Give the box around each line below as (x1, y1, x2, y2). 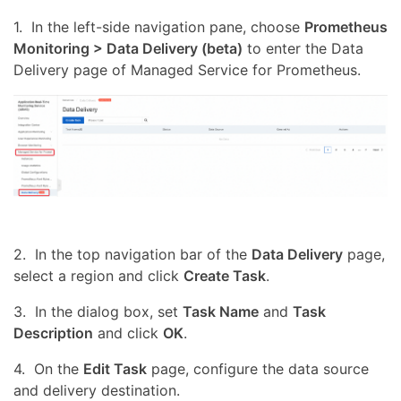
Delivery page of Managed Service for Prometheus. (13, 61, 361, 80)
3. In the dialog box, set (13, 303, 183, 321)
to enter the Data (243, 39, 363, 58)
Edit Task (83, 360, 147, 379)
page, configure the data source (147, 360, 369, 379)
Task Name (183, 303, 259, 321)
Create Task (183, 267, 266, 286)
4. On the (13, 360, 83, 379)
